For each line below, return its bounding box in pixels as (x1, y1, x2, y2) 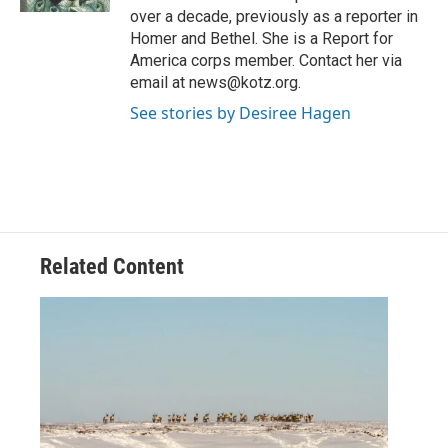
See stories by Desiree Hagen (130, 102, 351, 125)
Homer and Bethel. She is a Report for (130, 29, 393, 49)
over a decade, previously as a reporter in (130, 7, 418, 27)
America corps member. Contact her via (130, 51, 402, 71)
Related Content (40, 254, 184, 280)
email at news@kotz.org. (130, 73, 301, 93)
